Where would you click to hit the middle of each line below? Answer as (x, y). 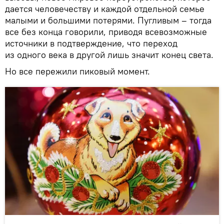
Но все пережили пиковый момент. (77, 71)
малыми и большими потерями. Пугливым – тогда (108, 20)
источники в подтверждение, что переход (91, 43)
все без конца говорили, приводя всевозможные (106, 31)
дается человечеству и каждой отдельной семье (105, 8)
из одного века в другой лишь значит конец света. (109, 54)
